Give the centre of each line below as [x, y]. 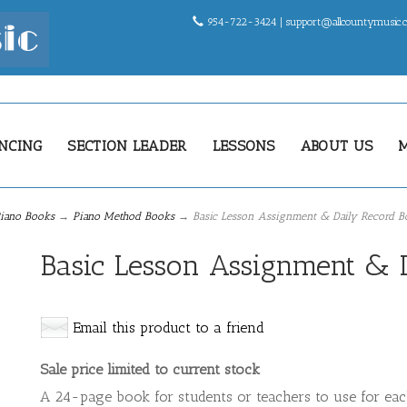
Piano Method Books [124, 216]
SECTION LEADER [127, 145]
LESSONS [243, 145]
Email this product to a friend [169, 328]
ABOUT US [337, 145]
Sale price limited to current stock [150, 369]
